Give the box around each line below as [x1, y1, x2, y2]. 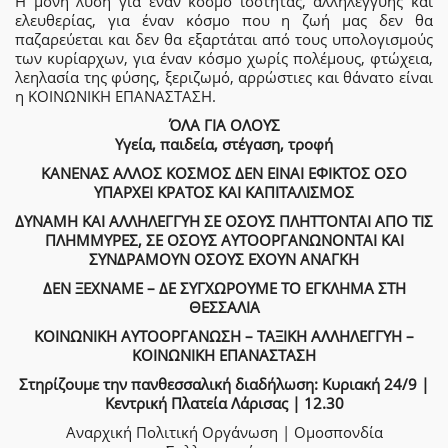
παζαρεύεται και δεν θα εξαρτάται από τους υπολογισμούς [15, 28, 433, 49]
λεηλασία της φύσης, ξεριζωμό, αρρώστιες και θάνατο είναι [15, 66, 433, 87]
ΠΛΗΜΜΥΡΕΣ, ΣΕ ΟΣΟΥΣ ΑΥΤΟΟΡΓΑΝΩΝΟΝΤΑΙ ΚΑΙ [44, 229, 404, 250]
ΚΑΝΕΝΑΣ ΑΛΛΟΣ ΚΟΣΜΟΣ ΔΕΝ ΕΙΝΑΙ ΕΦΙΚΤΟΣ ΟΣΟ [41, 162, 407, 183]
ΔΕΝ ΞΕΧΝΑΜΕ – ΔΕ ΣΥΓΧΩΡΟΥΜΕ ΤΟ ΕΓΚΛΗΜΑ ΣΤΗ [42, 277, 406, 298]
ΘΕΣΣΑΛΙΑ [188, 296, 260, 317]
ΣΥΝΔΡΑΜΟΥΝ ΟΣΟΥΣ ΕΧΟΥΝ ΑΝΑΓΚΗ [89, 248, 359, 269]
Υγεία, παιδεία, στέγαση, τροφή [115, 133, 333, 154]
